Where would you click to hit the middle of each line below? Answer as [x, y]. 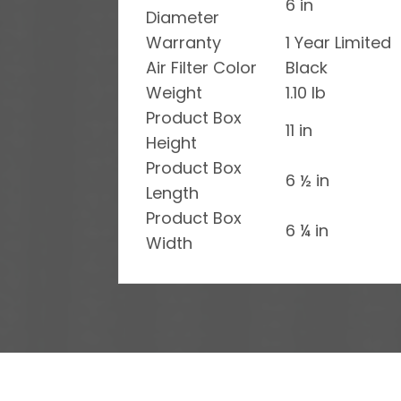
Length [172, 192]
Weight [174, 92]
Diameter [183, 17]
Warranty [183, 42]
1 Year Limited [338, 42]
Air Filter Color [201, 67]
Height [171, 142]
